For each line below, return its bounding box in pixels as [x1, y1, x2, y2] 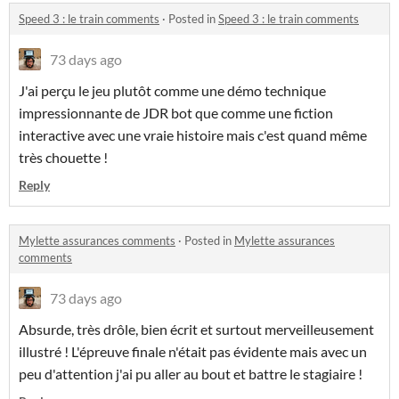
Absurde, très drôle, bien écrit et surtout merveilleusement [19, 321, 374, 338]
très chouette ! [19, 149, 108, 167]
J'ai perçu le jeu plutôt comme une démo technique [19, 82, 326, 100]
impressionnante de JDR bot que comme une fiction [19, 104, 333, 122]
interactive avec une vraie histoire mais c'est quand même [19, 126, 367, 144]
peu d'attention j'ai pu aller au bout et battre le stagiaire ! [19, 365, 362, 383]
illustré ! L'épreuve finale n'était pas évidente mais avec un [19, 343, 367, 361]
